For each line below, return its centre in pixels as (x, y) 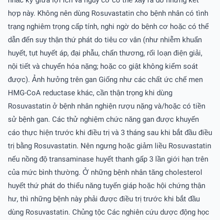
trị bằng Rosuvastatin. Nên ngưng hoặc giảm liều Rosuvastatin (110, 146)
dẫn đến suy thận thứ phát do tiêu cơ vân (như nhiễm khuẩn (105, 40)
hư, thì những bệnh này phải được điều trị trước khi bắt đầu (104, 199)
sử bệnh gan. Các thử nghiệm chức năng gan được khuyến (103, 119)
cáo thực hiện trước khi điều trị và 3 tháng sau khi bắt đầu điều (110, 132)
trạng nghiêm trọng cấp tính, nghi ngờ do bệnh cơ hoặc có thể (108, 26)
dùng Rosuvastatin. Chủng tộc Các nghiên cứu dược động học (109, 212)
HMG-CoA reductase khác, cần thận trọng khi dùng (90, 93)
